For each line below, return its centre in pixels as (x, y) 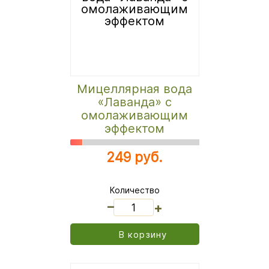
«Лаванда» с (134, 102)
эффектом (134, 129)
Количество (134, 190)
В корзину (143, 234)
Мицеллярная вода (134, 89)
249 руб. (134, 157)
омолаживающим (134, 116)
